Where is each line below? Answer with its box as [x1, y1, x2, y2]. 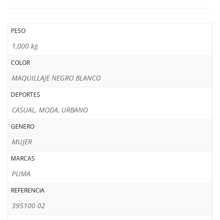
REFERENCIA [11, 186, 45, 194]
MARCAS [11, 154, 35, 163]
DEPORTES [11, 90, 40, 99]
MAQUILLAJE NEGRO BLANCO [12, 73, 101, 82]
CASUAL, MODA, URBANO [12, 105, 88, 114]
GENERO [11, 122, 34, 131]
